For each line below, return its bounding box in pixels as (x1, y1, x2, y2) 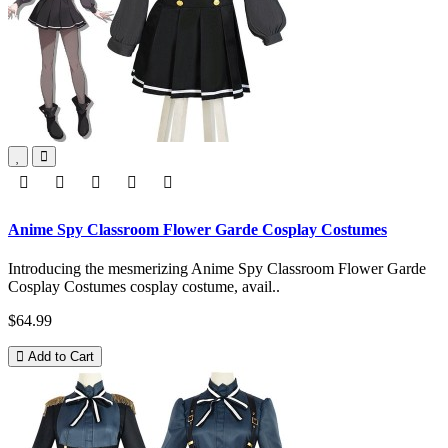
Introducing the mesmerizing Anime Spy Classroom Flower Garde (8, 259, 426, 277)
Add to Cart (28, 348, 94, 364)
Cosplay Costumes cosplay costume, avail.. (8, 277, 280, 295)
